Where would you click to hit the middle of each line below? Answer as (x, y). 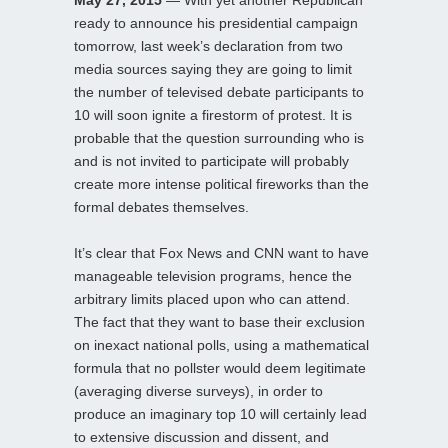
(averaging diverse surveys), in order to (198, 390)
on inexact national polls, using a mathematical (221, 344)
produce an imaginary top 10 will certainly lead (220, 413)
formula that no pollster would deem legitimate (220, 367)
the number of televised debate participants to (219, 91)
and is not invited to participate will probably (211, 160)
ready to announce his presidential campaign (216, 22)
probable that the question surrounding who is (219, 137)
